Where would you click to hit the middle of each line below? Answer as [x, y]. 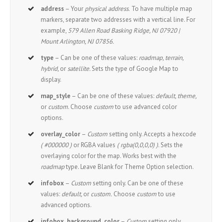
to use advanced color [145, 107]
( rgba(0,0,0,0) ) [138, 145]
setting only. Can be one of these [138, 183]
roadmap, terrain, [161, 58]
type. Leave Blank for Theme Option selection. [129, 167]
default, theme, [176, 96]
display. [51, 80]
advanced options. [66, 205]
